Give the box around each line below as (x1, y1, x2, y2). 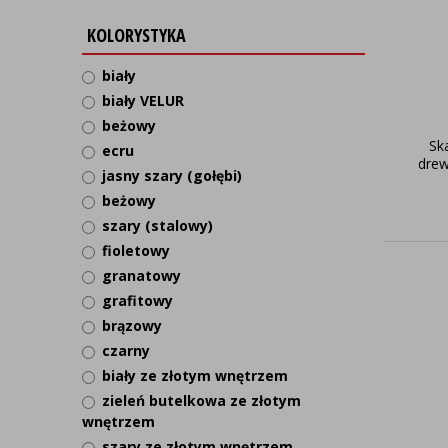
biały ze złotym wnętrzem (102, 366, 288, 385)
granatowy (102, 266, 181, 285)
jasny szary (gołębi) (102, 166, 242, 185)
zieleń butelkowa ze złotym (102, 391, 301, 410)
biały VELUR (102, 91, 184, 110)
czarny (102, 341, 150, 360)
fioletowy (102, 241, 170, 260)
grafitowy (102, 291, 173, 310)
